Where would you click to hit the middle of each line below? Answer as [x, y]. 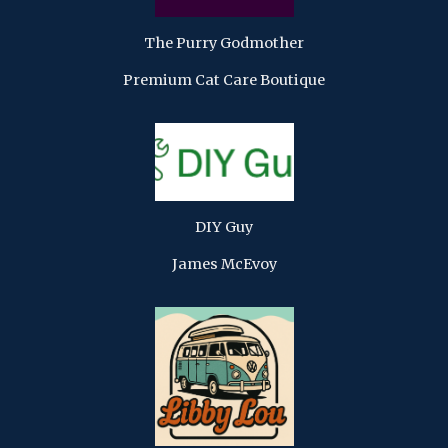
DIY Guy [224, 226]
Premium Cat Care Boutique [224, 79]
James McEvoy [224, 263]
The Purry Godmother [224, 42]
